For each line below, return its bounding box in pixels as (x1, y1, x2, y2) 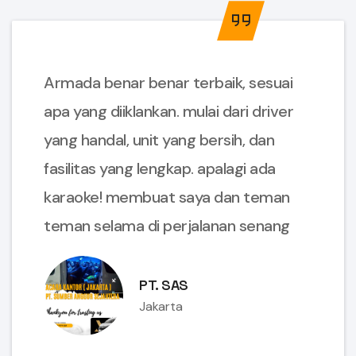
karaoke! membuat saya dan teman (44, 187, 290, 208)
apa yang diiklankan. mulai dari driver (44, 101, 293, 122)
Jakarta (139, 298, 183, 315)
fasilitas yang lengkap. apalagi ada (44, 158, 276, 180)
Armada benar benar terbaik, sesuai (44, 72, 292, 94)
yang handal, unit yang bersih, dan (44, 130, 274, 151)
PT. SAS (139, 276, 188, 295)
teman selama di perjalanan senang (44, 215, 290, 237)
